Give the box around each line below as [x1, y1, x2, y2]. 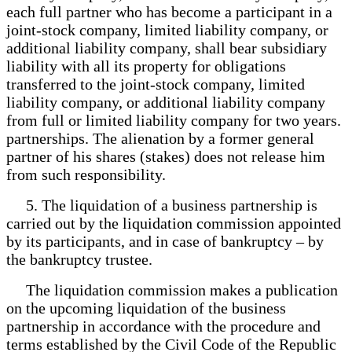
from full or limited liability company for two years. [6, 111, 341, 129]
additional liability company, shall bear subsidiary [6, 38, 327, 57]
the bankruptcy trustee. [6, 250, 160, 268]
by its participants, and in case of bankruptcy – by [6, 232, 324, 250]
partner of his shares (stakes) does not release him [6, 147, 325, 165]
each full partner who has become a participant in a [6, 2, 332, 20]
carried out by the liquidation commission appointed [6, 214, 341, 232]
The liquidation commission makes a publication [6, 280, 338, 299]
